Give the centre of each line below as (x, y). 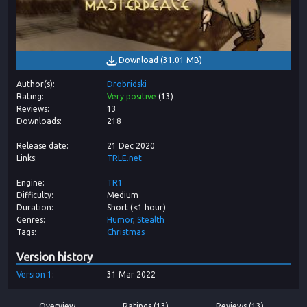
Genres (30, 220)
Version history (54, 257)
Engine (29, 183)
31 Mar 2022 (131, 275)
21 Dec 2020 (131, 146)
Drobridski (127, 84)
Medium (123, 195)
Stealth (151, 220)
